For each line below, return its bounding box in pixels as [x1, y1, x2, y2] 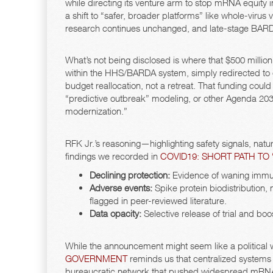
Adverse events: [90, 182, 152, 193]
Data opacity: [90, 208, 141, 219]
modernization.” [65, 105, 127, 116]
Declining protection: [90, 169, 170, 180]
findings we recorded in [65, 150, 160, 161]
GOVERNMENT [65, 252, 127, 264]
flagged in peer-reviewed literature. [90, 195, 227, 206]
